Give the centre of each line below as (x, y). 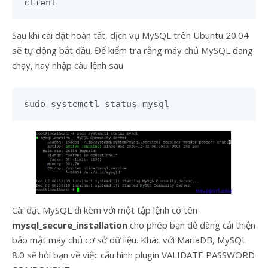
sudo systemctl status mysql (97, 104)
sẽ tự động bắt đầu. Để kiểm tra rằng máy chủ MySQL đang (133, 50)
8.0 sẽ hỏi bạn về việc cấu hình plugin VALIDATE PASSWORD (133, 255)
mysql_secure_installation (70, 225)
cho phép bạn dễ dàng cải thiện (191, 225)
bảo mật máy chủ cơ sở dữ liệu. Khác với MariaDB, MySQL (129, 240)
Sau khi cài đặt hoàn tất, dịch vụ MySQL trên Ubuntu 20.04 (130, 35)
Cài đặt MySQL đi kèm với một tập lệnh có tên (105, 210)
